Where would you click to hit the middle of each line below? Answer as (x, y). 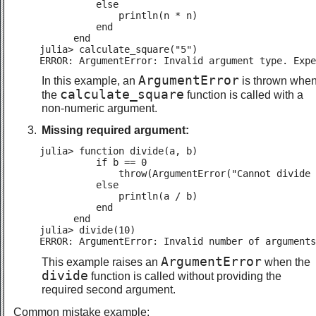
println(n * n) (119, 15)
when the (286, 261)
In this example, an (90, 81)
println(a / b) (119, 196)
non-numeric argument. (99, 108)
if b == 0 (93, 163)
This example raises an (101, 261)
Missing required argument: (115, 130)
